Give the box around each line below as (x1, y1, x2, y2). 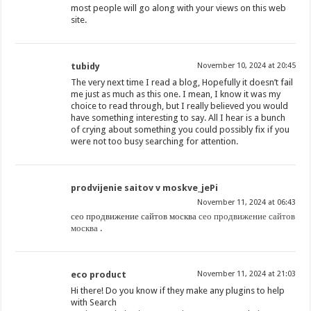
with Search (71, 297, 117, 308)
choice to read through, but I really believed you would (71, 101, 289, 112)
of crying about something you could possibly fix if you (71, 124, 290, 135)
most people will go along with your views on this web (71, 3, 287, 14)
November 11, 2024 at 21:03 (196, 269, 296, 279)
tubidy (71, 61, 101, 72)
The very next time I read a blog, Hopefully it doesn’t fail (71, 77, 294, 88)
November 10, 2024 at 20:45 (196, 61, 296, 71)
